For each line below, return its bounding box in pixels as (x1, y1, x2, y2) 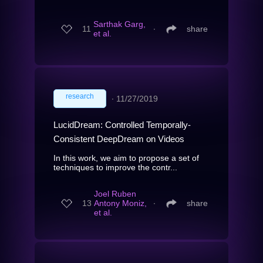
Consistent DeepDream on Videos (53, 133, 184, 144)
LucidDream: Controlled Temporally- (53, 119, 191, 130)
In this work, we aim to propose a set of (53, 153, 199, 163)
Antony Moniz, (94, 198, 147, 208)
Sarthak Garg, (93, 19, 146, 29)
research (66, 92, 94, 100)
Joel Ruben (94, 189, 136, 199)
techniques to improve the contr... (53, 162, 177, 172)
